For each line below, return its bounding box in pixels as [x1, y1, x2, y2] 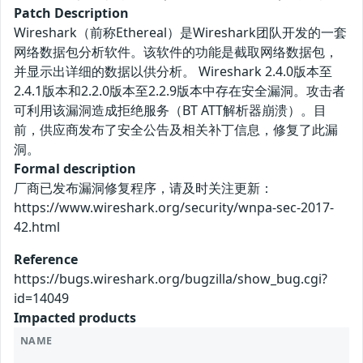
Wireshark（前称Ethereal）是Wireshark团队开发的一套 [14, 23, 347, 42]
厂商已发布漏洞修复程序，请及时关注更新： [14, 179, 273, 198]
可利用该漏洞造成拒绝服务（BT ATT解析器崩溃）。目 [14, 101, 327, 120]
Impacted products [14, 309, 136, 327]
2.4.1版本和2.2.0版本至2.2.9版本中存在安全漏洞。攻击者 [14, 82, 345, 100]
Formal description [14, 160, 136, 178]
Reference [14, 250, 78, 269]
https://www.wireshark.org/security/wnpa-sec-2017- [14, 199, 334, 217]
